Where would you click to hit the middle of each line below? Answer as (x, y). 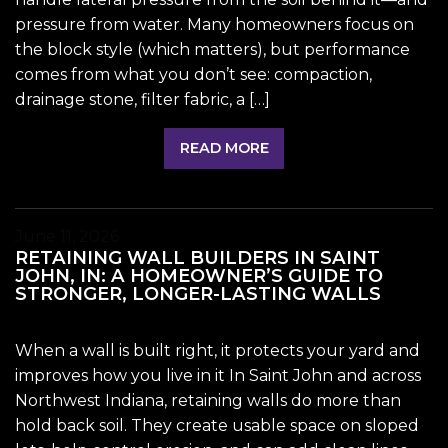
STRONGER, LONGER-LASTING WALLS (198, 293)
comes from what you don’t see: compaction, (193, 75)
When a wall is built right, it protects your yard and (217, 350)
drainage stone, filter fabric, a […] (142, 100)
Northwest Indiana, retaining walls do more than (208, 400)
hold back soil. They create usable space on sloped (217, 425)
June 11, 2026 (67, 236)
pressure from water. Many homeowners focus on (214, 25)
